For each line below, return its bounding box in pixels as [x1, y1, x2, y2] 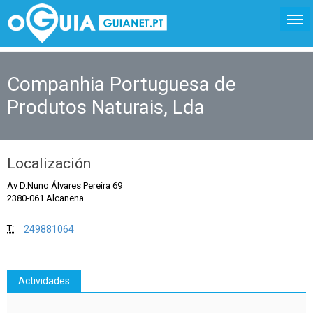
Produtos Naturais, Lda [7, 96, 205, 119]
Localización [7, 155, 91, 172]
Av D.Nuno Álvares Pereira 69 [7, 180, 122, 191]
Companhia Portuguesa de [7, 73, 236, 96]
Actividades [18, 275, 70, 286]
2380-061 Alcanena [7, 193, 84, 203]
